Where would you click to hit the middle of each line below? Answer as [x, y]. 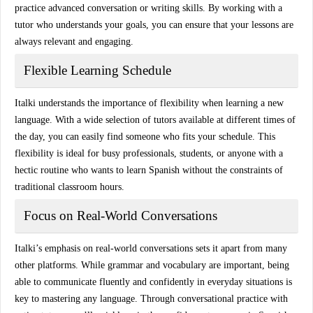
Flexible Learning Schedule [97, 70]
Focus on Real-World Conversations [121, 216]
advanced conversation [93, 8]
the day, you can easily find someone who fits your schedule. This [145, 137]
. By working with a [242, 8]
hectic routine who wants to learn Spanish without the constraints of [149, 170]
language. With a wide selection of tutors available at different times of [155, 120]
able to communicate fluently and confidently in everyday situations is [153, 282]
